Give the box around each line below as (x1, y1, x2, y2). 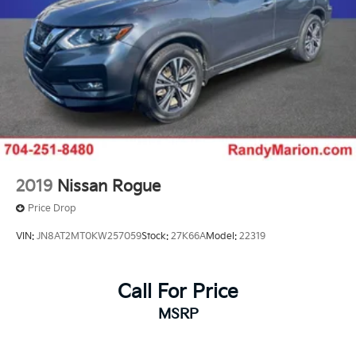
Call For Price (118, 280, 238, 304)
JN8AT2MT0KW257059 (37, 230, 141, 243)
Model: (206, 230, 239, 243)
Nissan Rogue (57, 177, 161, 197)
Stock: (141, 230, 171, 243)
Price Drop (28, 203, 76, 215)
